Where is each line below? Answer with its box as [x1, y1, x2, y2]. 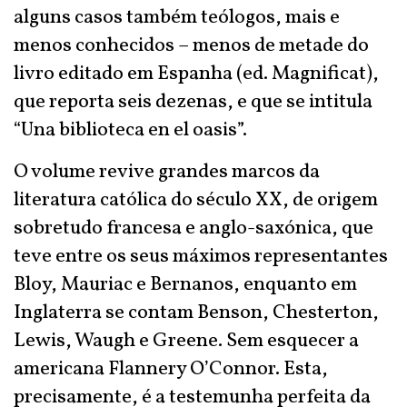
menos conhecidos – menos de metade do [14, 32, 369, 60]
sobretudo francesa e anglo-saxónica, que [14, 214, 373, 243]
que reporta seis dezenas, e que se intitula [14, 88, 372, 116]
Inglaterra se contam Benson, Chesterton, [14, 299, 379, 327]
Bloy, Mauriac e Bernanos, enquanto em [14, 271, 357, 299]
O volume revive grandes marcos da [14, 158, 320, 186]
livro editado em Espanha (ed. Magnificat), [14, 60, 379, 88]
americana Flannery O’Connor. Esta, [14, 355, 328, 383]
